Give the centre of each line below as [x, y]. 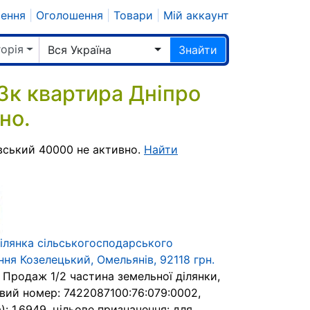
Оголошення [70, 15]
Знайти [198, 50]
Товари [133, 15]
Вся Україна [80, 50]
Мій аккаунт [196, 15]
